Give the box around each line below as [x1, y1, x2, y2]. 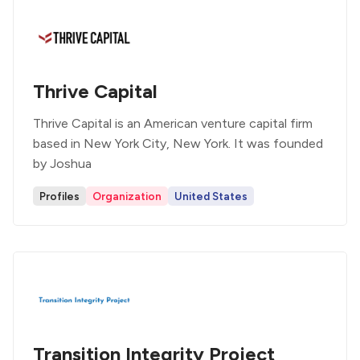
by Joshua [33, 156, 92, 171]
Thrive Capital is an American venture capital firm [33, 116, 313, 131]
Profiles [39, 190, 80, 202]
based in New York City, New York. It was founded [33, 136, 323, 151]
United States [174, 190, 247, 202]
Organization [92, 190, 162, 202]
